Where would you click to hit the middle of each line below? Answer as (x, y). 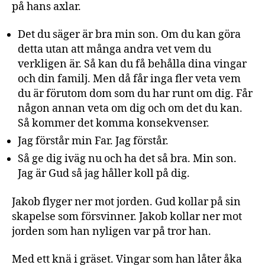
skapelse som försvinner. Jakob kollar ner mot (127, 216)
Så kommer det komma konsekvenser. (114, 123)
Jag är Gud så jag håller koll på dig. (104, 174)
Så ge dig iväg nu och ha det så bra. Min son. (127, 159)
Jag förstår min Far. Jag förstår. (93, 141)
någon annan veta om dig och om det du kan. (130, 109)
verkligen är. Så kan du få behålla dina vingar (132, 64)
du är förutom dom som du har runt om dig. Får (135, 94)
